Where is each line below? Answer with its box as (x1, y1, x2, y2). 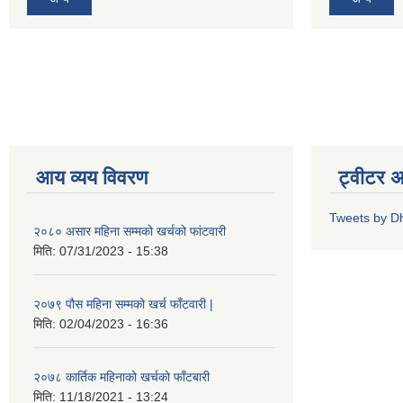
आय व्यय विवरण (36, 166, 148, 189)
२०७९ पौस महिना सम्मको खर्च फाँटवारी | (33, 296, 213, 311)
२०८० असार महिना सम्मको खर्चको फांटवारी (33, 223, 226, 238)
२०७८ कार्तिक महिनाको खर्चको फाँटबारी (33, 369, 210, 384)
